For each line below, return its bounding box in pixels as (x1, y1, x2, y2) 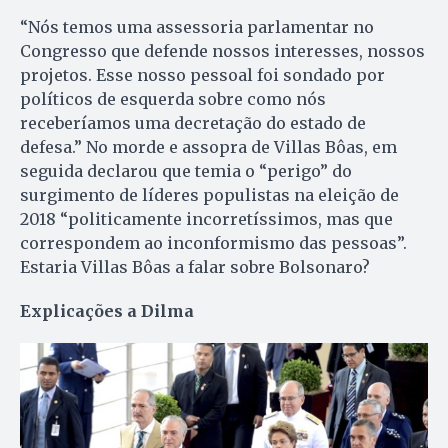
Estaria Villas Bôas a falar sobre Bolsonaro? (20, 256, 370, 277)
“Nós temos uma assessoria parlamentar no (20, 16, 374, 37)
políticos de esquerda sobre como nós (20, 88, 326, 109)
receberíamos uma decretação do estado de (20, 112, 366, 133)
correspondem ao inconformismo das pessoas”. (20, 232, 407, 253)
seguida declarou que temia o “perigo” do (20, 160, 352, 181)
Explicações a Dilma (20, 300, 194, 321)
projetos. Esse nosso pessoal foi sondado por (20, 64, 385, 85)
